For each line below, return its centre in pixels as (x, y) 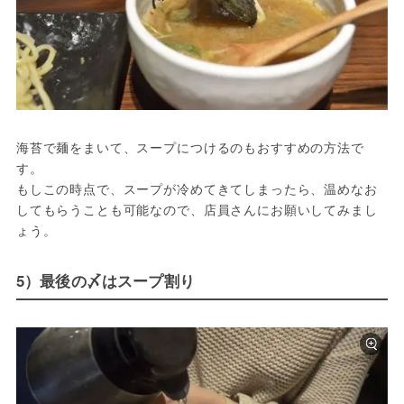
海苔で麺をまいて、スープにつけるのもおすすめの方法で (190, 147)
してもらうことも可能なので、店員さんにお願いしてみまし (197, 209)
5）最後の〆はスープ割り (105, 280)
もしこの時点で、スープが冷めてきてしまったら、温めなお (197, 188)
